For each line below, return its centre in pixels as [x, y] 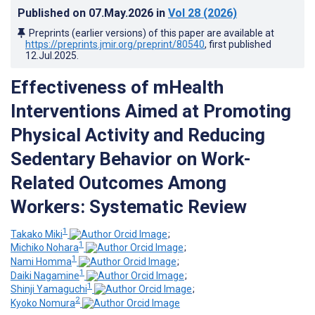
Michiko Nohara [45, 248]
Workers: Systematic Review [129, 206]
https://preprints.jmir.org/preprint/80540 [115, 44]
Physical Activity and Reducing [138, 135]
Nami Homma [41, 261]
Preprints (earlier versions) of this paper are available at [152, 33]
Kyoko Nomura [43, 303]
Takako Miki [37, 234]
